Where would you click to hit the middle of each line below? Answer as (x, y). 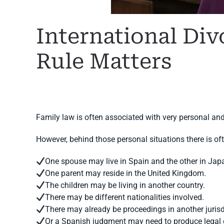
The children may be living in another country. (125, 185)
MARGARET (100, 88)
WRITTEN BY (58, 88)
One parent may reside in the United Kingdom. (126, 173)
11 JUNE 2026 (157, 88)
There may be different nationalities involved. (125, 197)
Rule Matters (104, 61)
